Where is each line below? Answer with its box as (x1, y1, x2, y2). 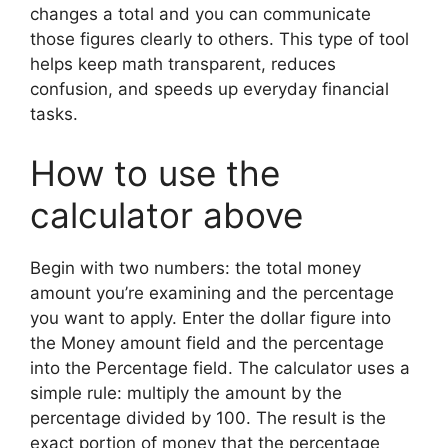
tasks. (30, 103, 78, 124)
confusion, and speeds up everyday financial (30, 78, 389, 99)
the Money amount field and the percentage (30, 333, 384, 353)
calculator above (30, 194, 303, 236)
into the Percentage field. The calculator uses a (30, 358, 410, 378)
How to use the (30, 152, 280, 194)
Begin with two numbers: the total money (30, 258, 361, 278)
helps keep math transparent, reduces (30, 53, 336, 74)
